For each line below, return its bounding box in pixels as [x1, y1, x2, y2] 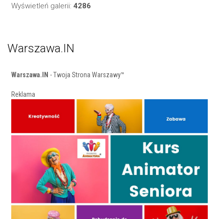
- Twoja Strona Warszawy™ [48, 71, 125, 79]
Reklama [11, 90, 35, 99]
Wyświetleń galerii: [11, 1, 71, 11]
